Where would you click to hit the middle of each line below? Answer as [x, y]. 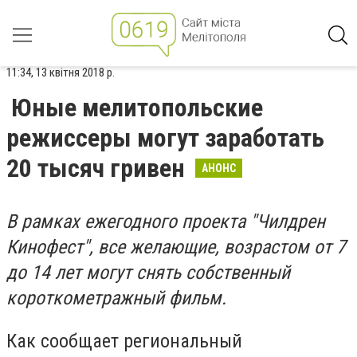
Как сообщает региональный [124, 341]
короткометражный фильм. [116, 298]
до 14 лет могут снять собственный [148, 273]
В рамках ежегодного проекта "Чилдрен [166, 222]
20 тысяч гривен [98, 168]
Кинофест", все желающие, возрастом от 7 [176, 247]
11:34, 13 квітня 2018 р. [61, 73]
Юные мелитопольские [137, 108]
